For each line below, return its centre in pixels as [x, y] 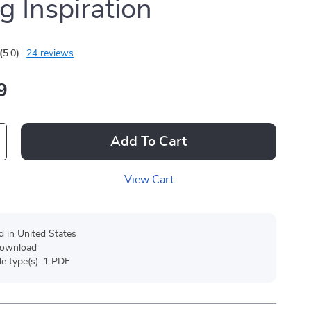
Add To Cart [149, 142]
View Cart [149, 180]
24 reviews [50, 53]
